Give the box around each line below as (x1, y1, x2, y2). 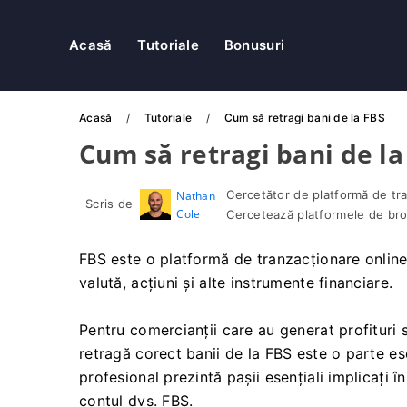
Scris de (85, 196, 134, 211)
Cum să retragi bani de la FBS (223, 111, 385, 124)
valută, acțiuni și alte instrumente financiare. (79, 273, 393, 292)
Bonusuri (223, 36, 285, 54)
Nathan (176, 188, 215, 203)
